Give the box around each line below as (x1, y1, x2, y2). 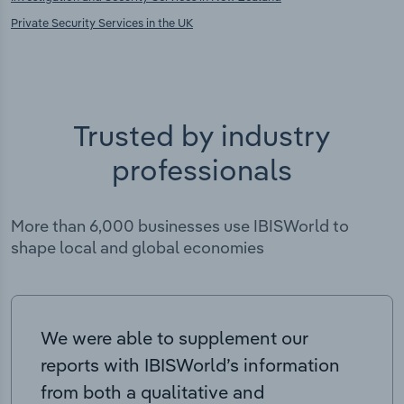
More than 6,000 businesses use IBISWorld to (11, 216, 349, 237)
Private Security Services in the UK (11, 15, 193, 31)
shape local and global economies (11, 237, 264, 259)
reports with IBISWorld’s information (41, 353, 340, 377)
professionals (112, 151, 292, 188)
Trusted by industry (73, 117, 331, 154)
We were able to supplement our (41, 326, 308, 350)
